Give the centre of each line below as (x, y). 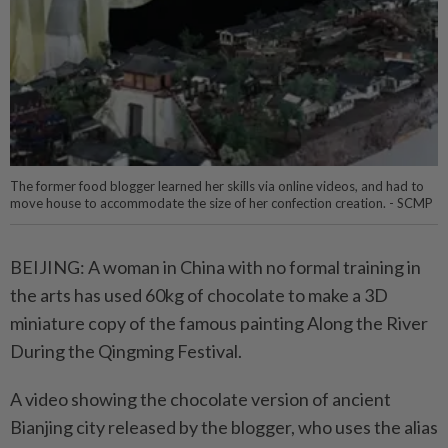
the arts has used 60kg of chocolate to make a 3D (199, 295)
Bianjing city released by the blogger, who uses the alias (224, 427)
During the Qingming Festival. (126, 351)
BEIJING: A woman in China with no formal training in (215, 267)
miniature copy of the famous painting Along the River (219, 323)
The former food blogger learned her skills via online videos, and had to (217, 186)
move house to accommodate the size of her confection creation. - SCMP (221, 203)
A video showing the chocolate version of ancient (200, 399)
